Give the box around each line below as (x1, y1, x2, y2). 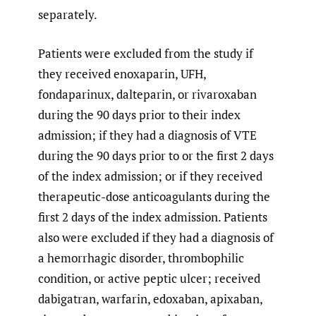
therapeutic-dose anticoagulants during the (38, 188, 270, 205)
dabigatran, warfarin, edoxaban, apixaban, (38, 290, 262, 307)
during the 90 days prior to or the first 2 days (38, 147, 274, 164)
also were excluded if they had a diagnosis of (38, 229, 274, 245)
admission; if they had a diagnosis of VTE (38, 126, 257, 143)
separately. (38, 6, 97, 23)
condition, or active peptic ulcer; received (38, 269, 260, 286)
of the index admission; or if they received (38, 167, 262, 184)
